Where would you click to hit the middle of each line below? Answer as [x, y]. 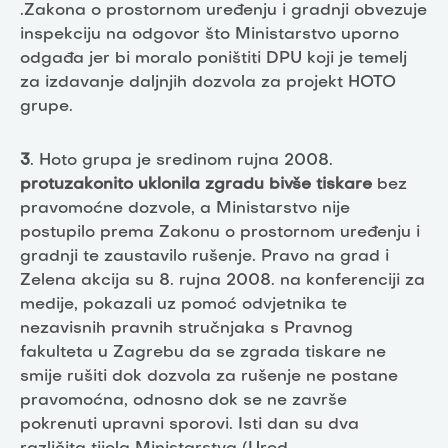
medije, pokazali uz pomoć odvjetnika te [183, 304]
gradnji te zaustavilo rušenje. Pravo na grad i [204, 256]
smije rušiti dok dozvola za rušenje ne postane [209, 376]
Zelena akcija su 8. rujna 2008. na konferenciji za [222, 280]
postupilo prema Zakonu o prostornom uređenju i [220, 232]
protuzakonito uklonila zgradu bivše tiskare [196, 184]
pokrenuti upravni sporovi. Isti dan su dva [189, 424]
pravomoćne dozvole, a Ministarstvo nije [185, 208]
